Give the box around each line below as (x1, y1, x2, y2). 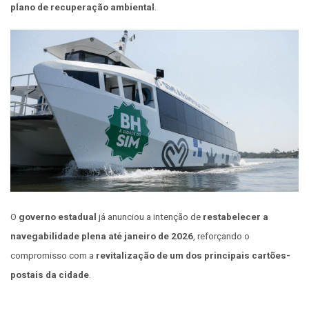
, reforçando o (193, 230, 250, 242)
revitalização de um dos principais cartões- (96, 250, 290, 261)
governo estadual (19, 211, 97, 223)
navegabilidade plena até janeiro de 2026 (10, 230, 193, 242)
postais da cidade (10, 269, 89, 281)
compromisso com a (10, 250, 96, 261)
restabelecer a (203, 211, 268, 223)
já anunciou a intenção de (97, 211, 203, 223)
